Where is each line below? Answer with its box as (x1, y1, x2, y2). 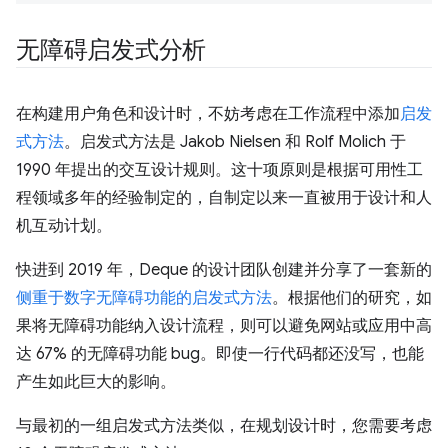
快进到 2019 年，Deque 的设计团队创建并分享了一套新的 (16, 260, 432, 281)
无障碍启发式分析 (16, 35, 207, 66)
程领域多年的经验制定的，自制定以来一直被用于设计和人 (16, 188, 432, 209)
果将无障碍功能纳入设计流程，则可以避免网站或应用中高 (16, 316, 432, 337)
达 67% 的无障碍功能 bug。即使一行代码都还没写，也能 (16, 344, 424, 365)
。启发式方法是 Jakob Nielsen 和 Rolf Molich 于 (64, 132, 406, 153)
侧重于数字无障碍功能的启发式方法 (16, 288, 272, 309)
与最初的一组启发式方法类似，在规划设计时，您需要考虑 (16, 416, 432, 437)
